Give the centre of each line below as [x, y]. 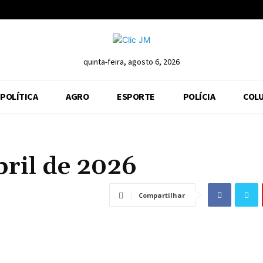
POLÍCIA [199, 97]
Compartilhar [162, 195]
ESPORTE [136, 97]
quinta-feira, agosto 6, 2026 [131, 62]
